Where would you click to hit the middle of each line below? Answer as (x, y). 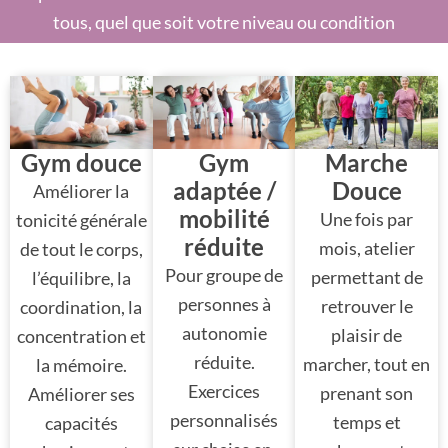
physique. (224, 50)
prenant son (367, 392)
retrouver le (366, 305)
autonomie (224, 332)
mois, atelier (366, 247)
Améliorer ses (81, 393)
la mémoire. (81, 364)
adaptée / (224, 190)
